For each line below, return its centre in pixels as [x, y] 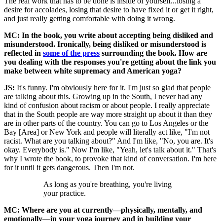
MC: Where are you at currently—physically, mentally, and [103, 210]
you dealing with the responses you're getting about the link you [110, 62]
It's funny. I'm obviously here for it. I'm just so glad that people [113, 88]
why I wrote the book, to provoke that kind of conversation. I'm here [110, 159]
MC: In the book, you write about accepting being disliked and [109, 36]
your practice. [65, 193]
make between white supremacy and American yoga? [93, 71]
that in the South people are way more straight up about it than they [108, 114]
